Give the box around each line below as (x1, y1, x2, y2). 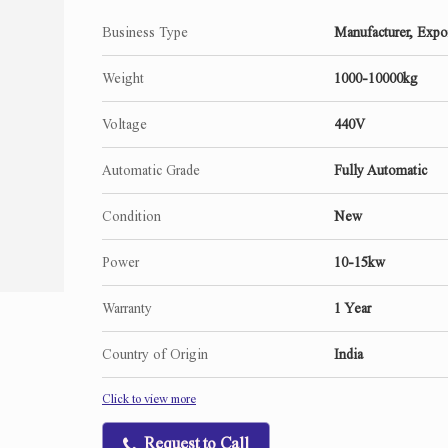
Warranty (102, 301, 152, 317)
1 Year (334, 301, 371, 317)
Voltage (102, 117, 147, 133)
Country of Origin (102, 347, 208, 363)
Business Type (102, 25, 188, 41)
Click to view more (102, 392, 196, 407)
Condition (102, 209, 161, 225)
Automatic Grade (102, 163, 200, 179)
